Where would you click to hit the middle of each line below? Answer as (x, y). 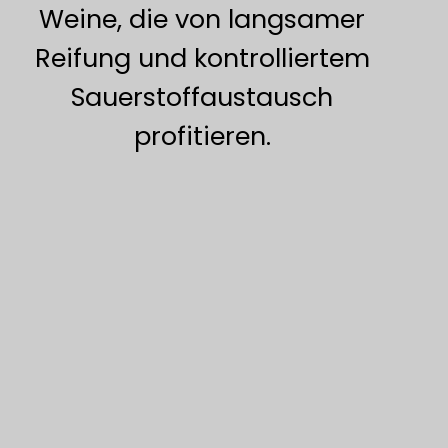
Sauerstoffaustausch (202, 96)
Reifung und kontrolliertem (202, 57)
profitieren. (202, 135)
